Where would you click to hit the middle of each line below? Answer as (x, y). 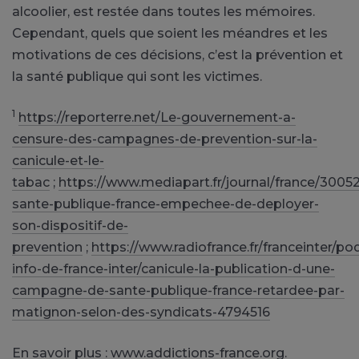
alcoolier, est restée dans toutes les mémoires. (163, 11)
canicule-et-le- (58, 160)
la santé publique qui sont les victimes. (137, 76)
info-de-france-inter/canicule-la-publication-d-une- (173, 268)
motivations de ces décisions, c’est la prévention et (177, 54)
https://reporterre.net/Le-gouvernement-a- (157, 117)
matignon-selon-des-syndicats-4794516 (141, 312)
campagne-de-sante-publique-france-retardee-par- (178, 290)
